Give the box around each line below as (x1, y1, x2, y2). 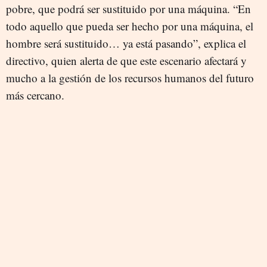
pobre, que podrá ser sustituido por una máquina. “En (6, 1, 251, 17)
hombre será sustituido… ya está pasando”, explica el (6, 36, 246, 51)
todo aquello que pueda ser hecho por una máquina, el (6, 18, 253, 34)
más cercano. (6, 88, 64, 103)
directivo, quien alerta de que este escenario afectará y (6, 53, 247, 69)
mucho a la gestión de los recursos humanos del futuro (6, 70, 254, 86)
